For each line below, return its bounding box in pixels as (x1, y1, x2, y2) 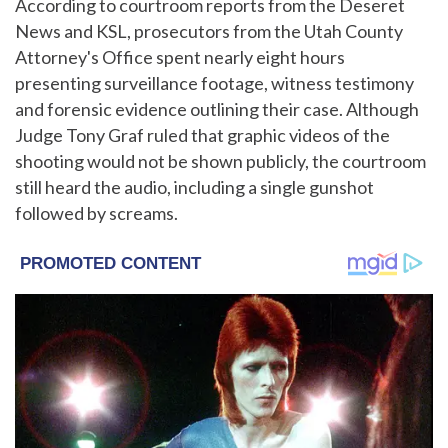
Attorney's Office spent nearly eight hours (15, 46, 345, 68)
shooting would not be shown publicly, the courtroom (15, 150, 426, 172)
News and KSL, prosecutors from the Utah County (15, 20, 403, 42)
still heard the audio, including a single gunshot (15, 176, 374, 198)
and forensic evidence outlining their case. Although (15, 98, 419, 120)
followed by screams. (15, 202, 178, 224)
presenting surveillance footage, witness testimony (15, 72, 414, 94)
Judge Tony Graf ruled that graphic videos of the (15, 124, 390, 146)
